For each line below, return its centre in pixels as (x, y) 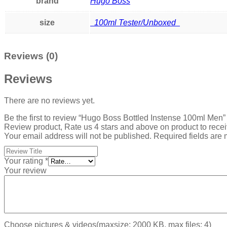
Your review (25, 170)
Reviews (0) (31, 56)
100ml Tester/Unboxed (135, 22)
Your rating (25, 161)
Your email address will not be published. (78, 136)
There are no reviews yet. (49, 100)
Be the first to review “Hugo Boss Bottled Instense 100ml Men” (115, 118)
